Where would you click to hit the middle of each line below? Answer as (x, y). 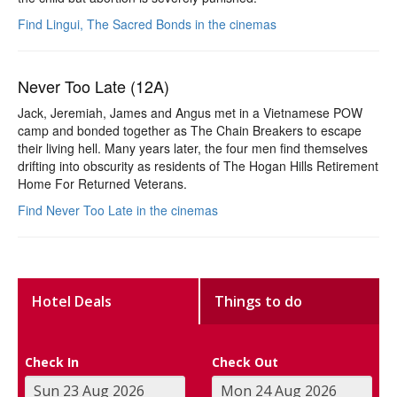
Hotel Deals (72, 301)
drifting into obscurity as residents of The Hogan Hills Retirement (198, 165)
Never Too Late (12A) (93, 86)
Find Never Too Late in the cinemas (118, 210)
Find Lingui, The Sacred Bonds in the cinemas (147, 23)
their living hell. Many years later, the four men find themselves (193, 148)
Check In (52, 362)
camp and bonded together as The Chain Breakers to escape (190, 130)
